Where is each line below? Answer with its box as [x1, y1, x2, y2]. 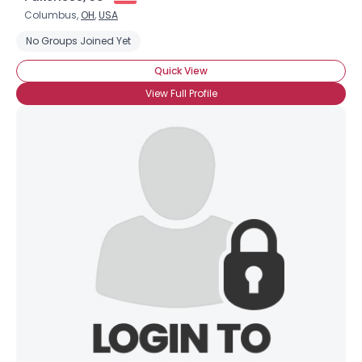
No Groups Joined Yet [26, 34, 131, 48]
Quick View [154, 64, 208, 78]
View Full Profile [145, 86, 217, 100]
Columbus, [24, 8, 81, 22]
